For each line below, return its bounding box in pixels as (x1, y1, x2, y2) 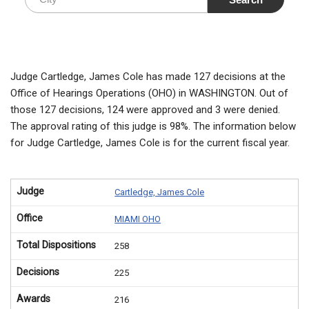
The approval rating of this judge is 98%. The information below (10, 119, 296, 132)
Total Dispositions (17, 239, 96, 251)
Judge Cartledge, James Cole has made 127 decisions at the (10, 70, 286, 83)
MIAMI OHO (114, 213, 161, 224)
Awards (17, 292, 50, 305)
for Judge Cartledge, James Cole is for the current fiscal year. (10, 136, 290, 149)
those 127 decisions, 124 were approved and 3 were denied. (10, 103, 280, 116)
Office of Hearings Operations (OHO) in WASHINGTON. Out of (10, 86, 288, 99)
